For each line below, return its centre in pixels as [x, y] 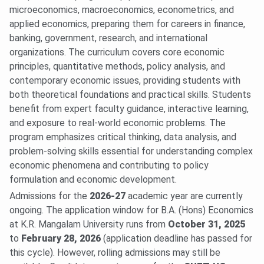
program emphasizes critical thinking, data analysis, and [123, 137]
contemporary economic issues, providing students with [125, 81]
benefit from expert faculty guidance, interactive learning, [129, 109]
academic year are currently [184, 196]
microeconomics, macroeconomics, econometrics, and [122, 10]
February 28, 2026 [61, 239]
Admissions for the [49, 196]
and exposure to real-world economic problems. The [118, 123]
